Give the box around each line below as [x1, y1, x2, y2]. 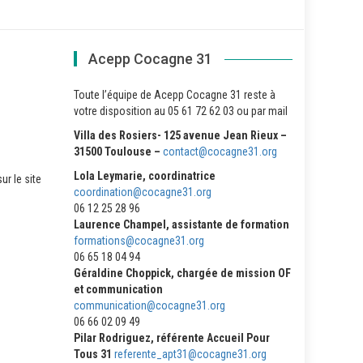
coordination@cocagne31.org [74, 186, 211, 199]
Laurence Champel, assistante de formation [74, 218, 289, 231]
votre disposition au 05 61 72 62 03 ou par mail [74, 105, 288, 117]
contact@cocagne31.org [163, 145, 277, 158]
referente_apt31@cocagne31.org [114, 348, 267, 361]
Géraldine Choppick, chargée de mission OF [74, 267, 291, 280]
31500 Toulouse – [74, 145, 163, 158]
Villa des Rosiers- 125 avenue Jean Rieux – [74, 129, 287, 142]
